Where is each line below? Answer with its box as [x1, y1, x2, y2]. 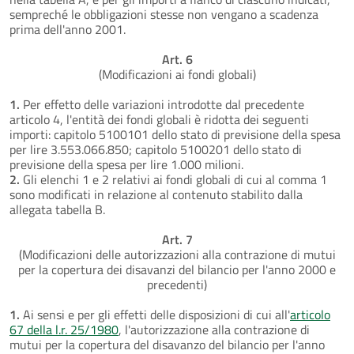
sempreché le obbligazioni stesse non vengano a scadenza [9, 4, 318, 24]
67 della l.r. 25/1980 [9, 319, 119, 339]
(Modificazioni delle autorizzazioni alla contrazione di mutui [18, 244, 336, 264]
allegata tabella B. [9, 199, 105, 219]
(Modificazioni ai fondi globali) [98, 64, 256, 84]
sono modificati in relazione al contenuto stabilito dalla [9, 184, 303, 204]
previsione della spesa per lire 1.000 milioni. [9, 154, 243, 174]
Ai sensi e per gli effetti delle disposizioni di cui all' [20, 304, 290, 324]
